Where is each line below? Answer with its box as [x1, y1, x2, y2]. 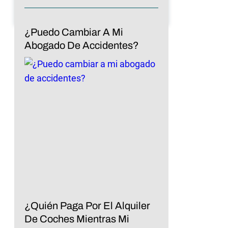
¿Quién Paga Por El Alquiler [24, 199, 150, 211]
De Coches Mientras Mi [24, 213, 129, 224]
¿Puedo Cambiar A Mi [24, 26, 123, 38]
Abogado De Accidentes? [24, 39, 139, 51]
